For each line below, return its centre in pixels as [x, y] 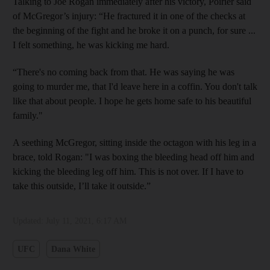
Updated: [29, 221]
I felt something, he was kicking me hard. [91, 45]
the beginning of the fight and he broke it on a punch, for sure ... [134, 30]
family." [28, 115]
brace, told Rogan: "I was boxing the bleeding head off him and [133, 157]
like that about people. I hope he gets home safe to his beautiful [132, 101]
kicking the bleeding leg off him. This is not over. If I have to [128, 171]
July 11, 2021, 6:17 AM [86, 221]
